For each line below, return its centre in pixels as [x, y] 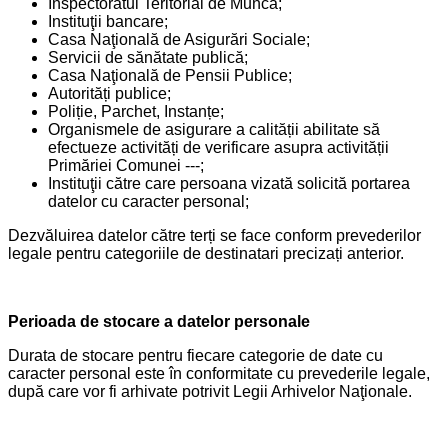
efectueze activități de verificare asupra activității [218, 147]
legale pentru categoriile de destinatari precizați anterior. [206, 253]
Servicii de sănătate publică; [148, 57]
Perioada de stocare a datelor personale [159, 321]
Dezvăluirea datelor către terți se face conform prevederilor [214, 235]
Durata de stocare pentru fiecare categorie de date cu [195, 355]
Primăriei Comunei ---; [126, 165]
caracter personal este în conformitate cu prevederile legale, [219, 373]
